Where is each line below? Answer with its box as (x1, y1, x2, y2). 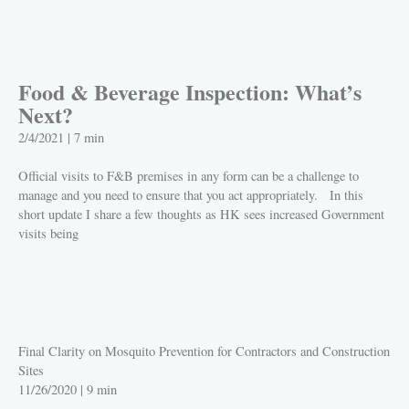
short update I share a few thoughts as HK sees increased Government (18, 205, 384, 224)
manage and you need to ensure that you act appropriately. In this (18, 186, 363, 204)
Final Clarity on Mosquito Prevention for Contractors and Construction (18, 342, 390, 361)
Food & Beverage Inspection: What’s (18, 76, 362, 109)
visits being (18, 225, 79, 243)
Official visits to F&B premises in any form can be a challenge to (18, 167, 359, 185)
